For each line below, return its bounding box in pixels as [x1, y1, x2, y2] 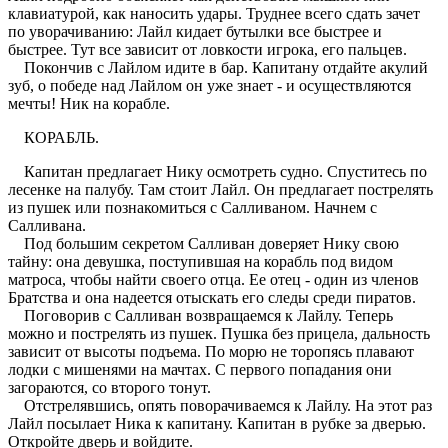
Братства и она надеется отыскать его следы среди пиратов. [8, 288, 416, 306]
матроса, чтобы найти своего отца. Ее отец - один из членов [8, 270, 419, 288]
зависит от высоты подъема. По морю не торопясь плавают [8, 342, 414, 360]
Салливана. [8, 216, 86, 234]
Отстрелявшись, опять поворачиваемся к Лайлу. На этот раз [8, 396, 432, 414]
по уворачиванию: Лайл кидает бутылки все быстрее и [8, 22, 382, 40]
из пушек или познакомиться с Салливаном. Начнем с [8, 198, 377, 216]
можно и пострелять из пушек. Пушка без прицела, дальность [8, 324, 430, 342]
